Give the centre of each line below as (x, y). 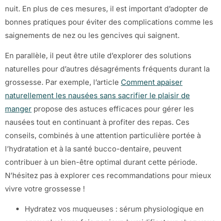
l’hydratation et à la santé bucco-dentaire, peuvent (93, 148)
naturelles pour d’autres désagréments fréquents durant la (107, 69)
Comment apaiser (152, 82)
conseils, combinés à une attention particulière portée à (103, 135)
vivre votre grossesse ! (45, 188)
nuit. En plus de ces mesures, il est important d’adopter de (107, 8)
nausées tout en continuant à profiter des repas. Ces (97, 122)
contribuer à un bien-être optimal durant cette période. (101, 162)
